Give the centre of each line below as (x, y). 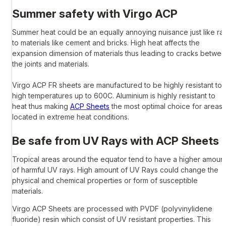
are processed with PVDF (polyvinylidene (142, 209)
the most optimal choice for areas (166, 106)
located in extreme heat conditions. (71, 117)
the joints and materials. (51, 64)
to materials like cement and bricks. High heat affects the (106, 43)
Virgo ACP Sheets (42, 209)
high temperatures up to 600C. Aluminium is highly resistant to (114, 96)
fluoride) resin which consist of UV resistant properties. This (111, 219)
